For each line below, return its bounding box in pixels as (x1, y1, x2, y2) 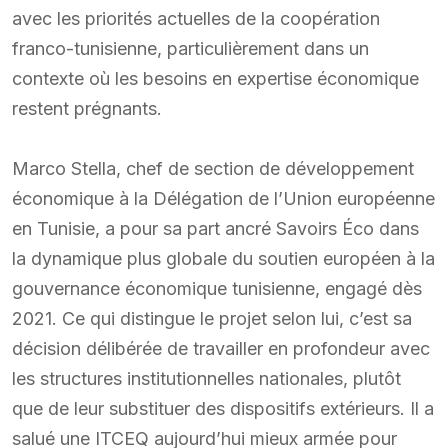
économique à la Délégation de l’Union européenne (12, 187, 435, 209)
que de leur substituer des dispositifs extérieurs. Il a (12, 397, 434, 419)
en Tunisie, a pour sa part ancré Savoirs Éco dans (12, 217, 419, 239)
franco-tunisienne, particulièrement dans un (12, 37, 369, 59)
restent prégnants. (12, 97, 162, 119)
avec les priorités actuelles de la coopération (12, 7, 380, 29)
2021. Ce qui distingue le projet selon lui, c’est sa (12, 307, 412, 329)
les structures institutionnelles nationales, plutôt (12, 367, 401, 389)
